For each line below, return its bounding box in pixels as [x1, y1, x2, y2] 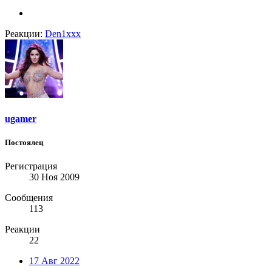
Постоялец [5, 137, 43, 147]
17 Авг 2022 [29, 255, 80, 266]
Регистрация [5, 160, 57, 171]
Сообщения [5, 192, 53, 203]
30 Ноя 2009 [29, 171, 80, 182]
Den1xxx [45, 29, 81, 39]
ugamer [5, 113, 36, 124]
